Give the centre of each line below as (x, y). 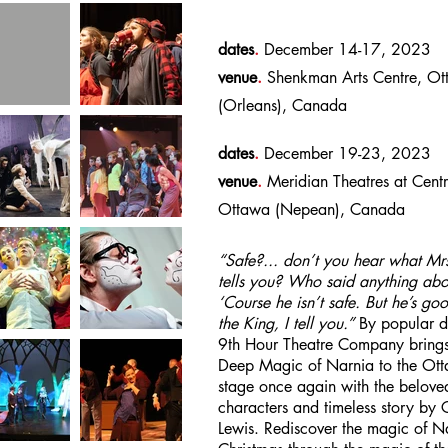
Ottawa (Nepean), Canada (311, 209)
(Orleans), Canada (282, 105)
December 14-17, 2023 (345, 49)
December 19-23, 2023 (345, 153)
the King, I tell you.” (288, 323)
